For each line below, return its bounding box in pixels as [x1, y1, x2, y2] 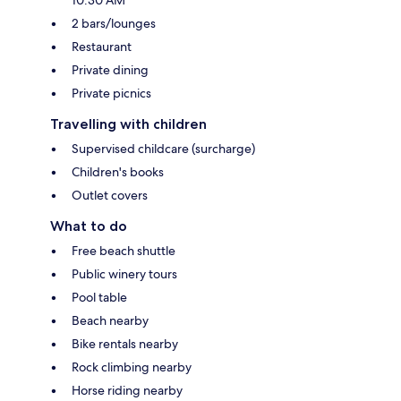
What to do [50, 217, 127, 235]
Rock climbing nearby [72, 358, 192, 375]
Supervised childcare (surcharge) [72, 140, 255, 157]
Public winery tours [72, 265, 177, 282]
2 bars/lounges [72, 14, 156, 31]
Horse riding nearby [72, 381, 183, 398]
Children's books [72, 163, 164, 180]
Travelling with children [50, 115, 207, 132]
